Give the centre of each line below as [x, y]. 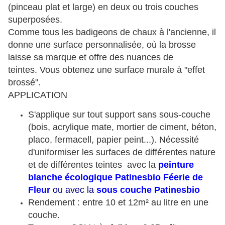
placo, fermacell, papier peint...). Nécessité [114, 140]
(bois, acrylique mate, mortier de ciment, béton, [122, 127]
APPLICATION [38, 95]
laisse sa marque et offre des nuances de [91, 58]
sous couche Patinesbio [148, 190]
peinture [176, 165]
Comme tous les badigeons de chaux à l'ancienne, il [112, 32]
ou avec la [75, 190]
